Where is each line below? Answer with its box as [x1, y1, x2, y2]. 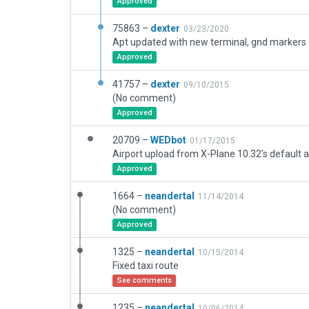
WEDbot [150, 134, 186, 146]
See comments [117, 276, 172, 285]
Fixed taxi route [112, 260, 179, 271]
